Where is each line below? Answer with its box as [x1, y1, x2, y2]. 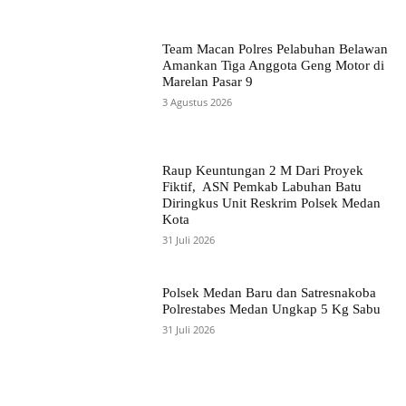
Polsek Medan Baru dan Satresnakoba [161, 285, 376, 300]
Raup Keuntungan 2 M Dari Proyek [161, 163, 363, 179]
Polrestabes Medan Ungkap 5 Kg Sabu [161, 301, 381, 316]
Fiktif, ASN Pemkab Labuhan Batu [161, 179, 362, 195]
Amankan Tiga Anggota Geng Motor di [161, 58, 384, 73]
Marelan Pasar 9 [161, 74, 253, 90]
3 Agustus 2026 [161, 95, 232, 110]
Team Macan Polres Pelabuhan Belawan [161, 42, 388, 57]
